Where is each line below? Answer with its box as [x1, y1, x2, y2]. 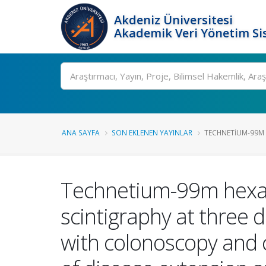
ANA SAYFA [62, 128, 100, 137]
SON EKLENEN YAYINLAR [112, 128, 192, 137]
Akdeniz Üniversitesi [114, 12, 233, 28]
